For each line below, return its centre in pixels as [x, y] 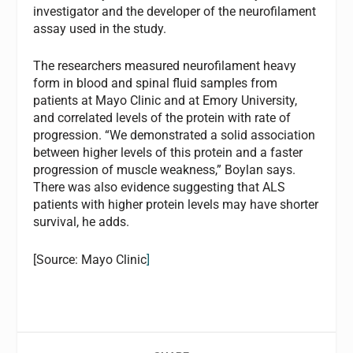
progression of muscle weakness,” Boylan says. [165, 170]
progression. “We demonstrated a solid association [175, 136]
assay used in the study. [100, 28]
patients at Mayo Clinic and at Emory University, [165, 101]
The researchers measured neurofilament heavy [165, 66]
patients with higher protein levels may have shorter [176, 205]
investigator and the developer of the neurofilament [175, 11]
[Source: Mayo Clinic [90, 259]
